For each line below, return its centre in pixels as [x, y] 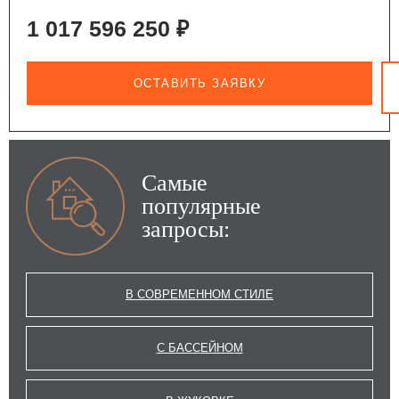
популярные [201, 206]
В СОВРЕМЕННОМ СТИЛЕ [199, 295]
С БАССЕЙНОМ [199, 348]
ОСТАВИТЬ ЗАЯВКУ [199, 84]
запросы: [185, 229]
